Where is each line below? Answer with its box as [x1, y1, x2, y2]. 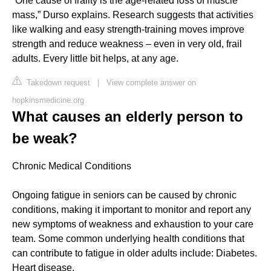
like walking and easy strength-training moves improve [12, 24, 244, 34]
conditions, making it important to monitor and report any [12, 204, 251, 215]
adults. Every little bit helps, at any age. [12, 53, 178, 64]
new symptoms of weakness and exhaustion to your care [12, 218, 253, 229]
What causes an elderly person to [12, 108, 243, 125]
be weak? [12, 129, 77, 146]
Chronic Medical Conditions [12, 160, 131, 171]
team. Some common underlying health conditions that [12, 233, 244, 244]
